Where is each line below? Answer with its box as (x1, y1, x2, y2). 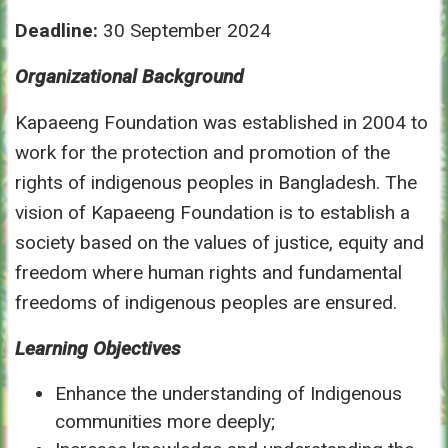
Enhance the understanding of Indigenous (55, 381, 402, 405)
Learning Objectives (15, 336, 181, 360)
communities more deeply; (55, 409, 275, 433)
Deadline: (15, 18, 103, 42)
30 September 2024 (103, 18, 271, 42)
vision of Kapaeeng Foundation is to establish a (15, 200, 410, 224)
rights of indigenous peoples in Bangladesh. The (15, 170, 417, 194)
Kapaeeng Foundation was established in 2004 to (15, 110, 428, 134)
